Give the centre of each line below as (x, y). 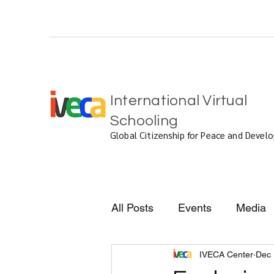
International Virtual (179, 101)
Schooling (144, 121)
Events (195, 207)
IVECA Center (226, 254)
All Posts (132, 207)
